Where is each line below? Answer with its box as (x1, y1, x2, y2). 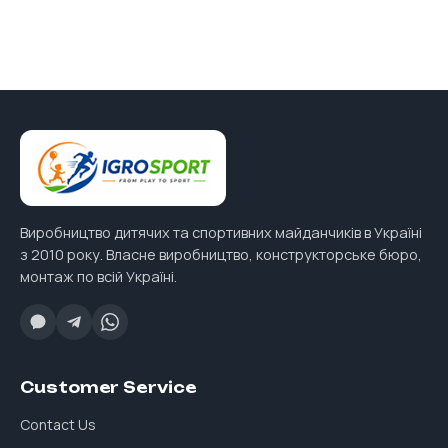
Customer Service (20, 378, 197, 397)
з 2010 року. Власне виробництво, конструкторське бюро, (20, 245, 422, 264)
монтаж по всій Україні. (20, 267, 177, 286)
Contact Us (20, 415, 96, 434)
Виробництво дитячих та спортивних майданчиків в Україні (20, 223, 422, 242)
